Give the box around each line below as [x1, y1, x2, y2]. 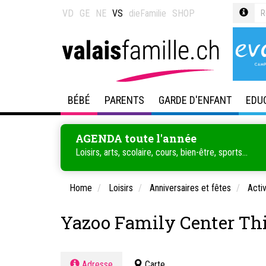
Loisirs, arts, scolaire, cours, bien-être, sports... [75, 147, 248, 158]
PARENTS [104, 94, 144, 106]
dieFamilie [129, 8, 166, 19]
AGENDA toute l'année [75, 131, 197, 145]
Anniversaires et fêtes [150, 182, 231, 194]
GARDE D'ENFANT [159, 94, 232, 106]
